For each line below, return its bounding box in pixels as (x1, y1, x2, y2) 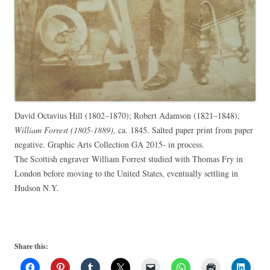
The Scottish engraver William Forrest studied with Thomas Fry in (14, 152, 243, 165)
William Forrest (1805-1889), (14, 124, 116, 136)
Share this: (14, 240, 48, 251)
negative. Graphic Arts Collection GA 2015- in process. (14, 138, 204, 150)
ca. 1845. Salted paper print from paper (116, 124, 253, 136)
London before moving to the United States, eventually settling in (14, 167, 238, 179)
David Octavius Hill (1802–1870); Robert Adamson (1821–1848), (14, 109, 240, 121)
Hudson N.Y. (14, 181, 59, 193)
